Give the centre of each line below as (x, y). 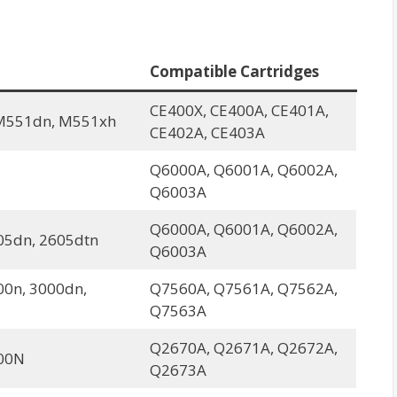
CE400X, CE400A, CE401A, (239, 110)
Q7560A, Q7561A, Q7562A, (243, 288)
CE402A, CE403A (207, 132)
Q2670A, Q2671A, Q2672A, (243, 348)
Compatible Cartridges (234, 71)
